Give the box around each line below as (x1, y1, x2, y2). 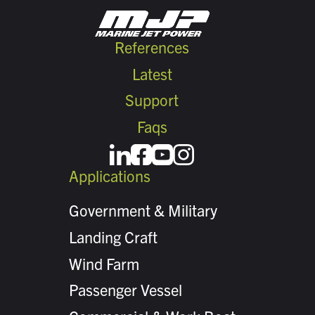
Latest (131, 63, 172, 83)
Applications (69, 165, 150, 185)
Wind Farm (69, 253, 139, 273)
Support (125, 90, 179, 110)
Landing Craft (69, 226, 157, 246)
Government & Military (69, 200, 217, 219)
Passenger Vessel (69, 280, 182, 300)
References (115, 37, 189, 56)
